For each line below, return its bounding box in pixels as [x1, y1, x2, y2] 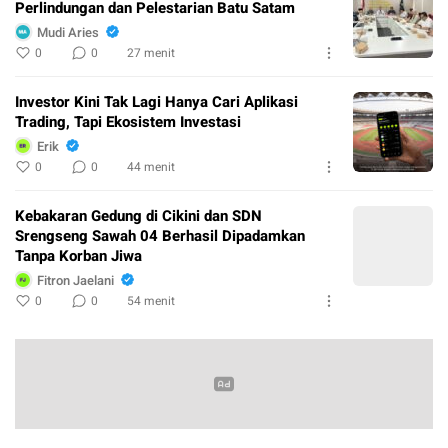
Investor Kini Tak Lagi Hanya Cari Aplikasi [15, 91, 298, 114]
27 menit [127, 44, 175, 63]
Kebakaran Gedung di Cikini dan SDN [15, 205, 262, 228]
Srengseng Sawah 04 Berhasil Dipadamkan [15, 225, 305, 248]
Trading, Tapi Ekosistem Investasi [15, 111, 241, 134]
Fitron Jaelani [37, 270, 114, 290]
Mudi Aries [37, 22, 99, 42]
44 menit [127, 158, 175, 177]
